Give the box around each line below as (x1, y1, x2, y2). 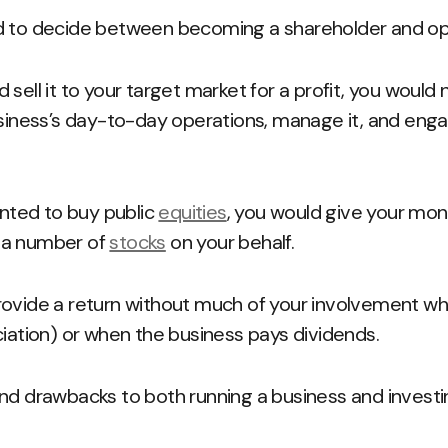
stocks (109, 229, 166, 255)
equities (158, 199, 227, 225)
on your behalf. (165, 229, 295, 255)
